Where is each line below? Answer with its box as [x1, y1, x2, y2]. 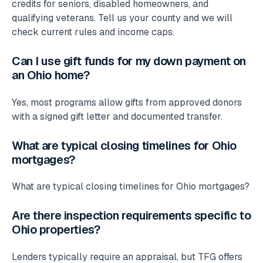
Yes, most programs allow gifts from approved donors [12, 96, 242, 109]
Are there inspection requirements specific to [12, 208, 251, 224]
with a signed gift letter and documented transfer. [12, 110, 222, 123]
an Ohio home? [12, 68, 90, 83]
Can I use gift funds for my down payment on [12, 53, 246, 69]
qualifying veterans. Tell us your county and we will [12, 12, 232, 25]
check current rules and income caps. [12, 26, 174, 39]
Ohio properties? [12, 222, 100, 238]
